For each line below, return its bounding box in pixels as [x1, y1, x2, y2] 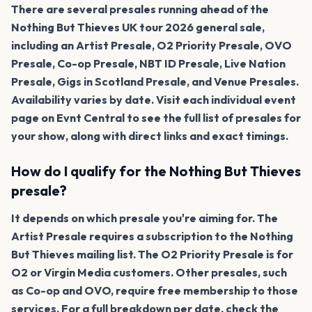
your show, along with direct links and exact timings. [11, 128, 288, 143]
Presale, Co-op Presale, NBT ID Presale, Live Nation [11, 56, 286, 70]
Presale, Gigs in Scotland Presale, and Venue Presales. [11, 74, 299, 88]
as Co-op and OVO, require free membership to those [11, 283, 298, 297]
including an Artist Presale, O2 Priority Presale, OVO [11, 38, 292, 52]
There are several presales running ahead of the [11, 1, 269, 16]
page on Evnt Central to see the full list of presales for [11, 110, 301, 125]
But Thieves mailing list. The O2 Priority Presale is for [11, 247, 293, 261]
